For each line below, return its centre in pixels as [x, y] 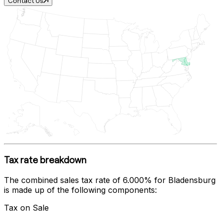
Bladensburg [192, 180]
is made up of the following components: [80, 190]
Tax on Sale [26, 207]
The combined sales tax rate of [63, 180]
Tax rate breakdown [45, 160]
